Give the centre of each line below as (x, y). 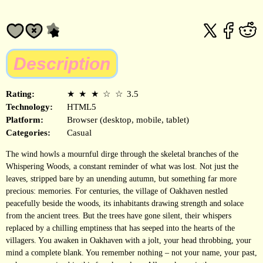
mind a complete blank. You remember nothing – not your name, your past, (131, 252)
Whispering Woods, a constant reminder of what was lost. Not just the (122, 166)
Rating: (20, 94)
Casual (79, 132)
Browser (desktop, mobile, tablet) (128, 119)
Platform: (25, 119)
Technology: (29, 107)
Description (62, 63)
